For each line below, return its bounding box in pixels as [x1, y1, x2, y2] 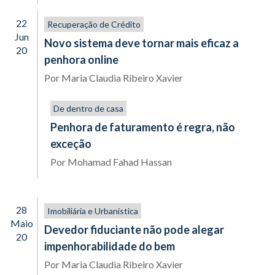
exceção [50, 137, 91, 150]
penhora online [44, 53, 118, 66]
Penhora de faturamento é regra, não [50, 120, 235, 134]
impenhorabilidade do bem [44, 239, 175, 253]
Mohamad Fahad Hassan [68, 156, 172, 168]
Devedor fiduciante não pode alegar [44, 223, 224, 236]
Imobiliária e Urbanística [47, 206, 138, 216]
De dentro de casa [53, 103, 123, 114]
